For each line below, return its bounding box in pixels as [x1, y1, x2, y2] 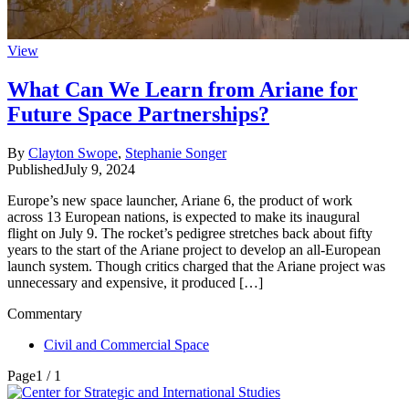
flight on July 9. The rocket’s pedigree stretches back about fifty [7, 225, 372, 241]
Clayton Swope [28, 144, 118, 161]
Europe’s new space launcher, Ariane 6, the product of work [7, 192, 352, 208]
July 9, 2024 [64, 161, 135, 177]
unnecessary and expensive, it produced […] [7, 274, 263, 290]
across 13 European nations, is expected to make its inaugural [7, 208, 360, 225]
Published [7, 161, 64, 177]
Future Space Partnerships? [7, 101, 269, 126]
